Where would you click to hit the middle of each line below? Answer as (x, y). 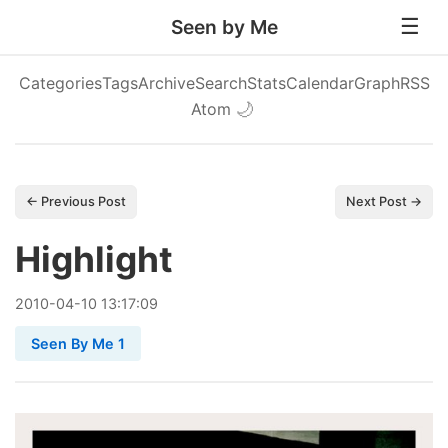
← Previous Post (76, 201)
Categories (60, 83)
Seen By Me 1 (78, 343)
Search (220, 83)
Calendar (319, 83)
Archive (166, 83)
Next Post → (384, 201)
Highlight (94, 259)
